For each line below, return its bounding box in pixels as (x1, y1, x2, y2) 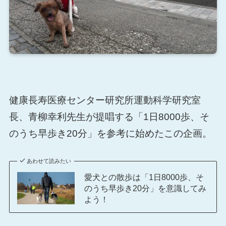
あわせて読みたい (27, 157, 72, 164)
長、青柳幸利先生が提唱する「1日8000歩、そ (9, 111, 209, 123)
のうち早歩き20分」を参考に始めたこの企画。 (9, 128, 212, 139)
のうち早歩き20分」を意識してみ (84, 183, 206, 193)
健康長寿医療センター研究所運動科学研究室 (9, 95, 201, 106)
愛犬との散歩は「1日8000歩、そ (84, 172, 204, 182)
